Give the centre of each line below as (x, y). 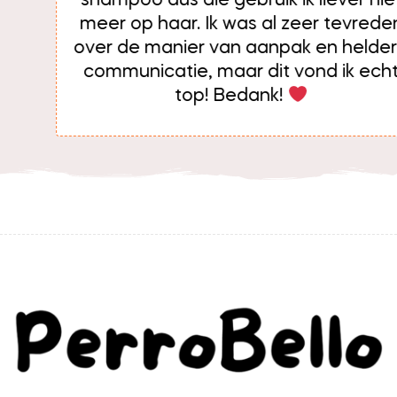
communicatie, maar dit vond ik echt (198, 72)
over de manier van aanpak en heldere (198, 48)
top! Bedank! (189, 96)
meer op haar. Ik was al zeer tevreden (198, 24)
